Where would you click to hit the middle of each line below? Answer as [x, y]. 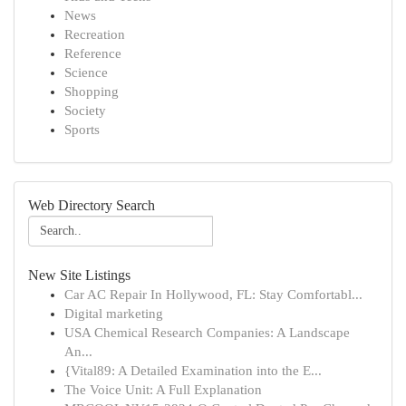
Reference [93, 53]
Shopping [92, 92]
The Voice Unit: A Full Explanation [163, 390]
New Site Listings [79, 275]
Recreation [95, 34]
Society [85, 111]
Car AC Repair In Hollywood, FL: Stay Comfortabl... [213, 295]
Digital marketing [114, 314]
